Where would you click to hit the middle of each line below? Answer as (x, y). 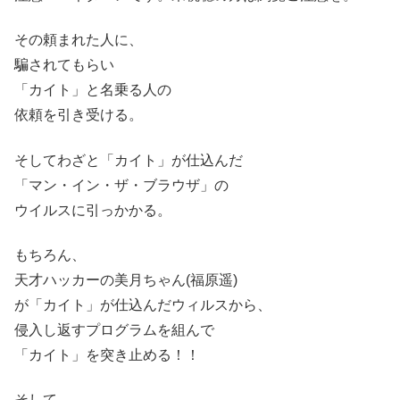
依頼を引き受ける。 (79, 115)
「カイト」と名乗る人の (93, 90)
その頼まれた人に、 (79, 40)
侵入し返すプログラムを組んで (114, 329)
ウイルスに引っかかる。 (93, 210)
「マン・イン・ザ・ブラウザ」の (121, 185)
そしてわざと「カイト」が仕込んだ (129, 160)
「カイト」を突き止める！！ (107, 354)
